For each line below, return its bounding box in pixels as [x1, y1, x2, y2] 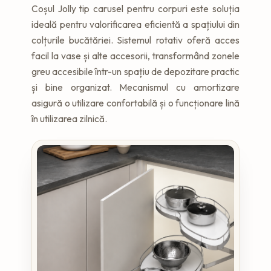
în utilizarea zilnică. [31, 112, 107, 125]
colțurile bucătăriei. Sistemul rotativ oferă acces [31, 33, 240, 46]
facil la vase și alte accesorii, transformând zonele [31, 49, 240, 62]
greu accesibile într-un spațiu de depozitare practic [31, 65, 240, 77]
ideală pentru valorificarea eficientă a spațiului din [31, 18, 240, 30]
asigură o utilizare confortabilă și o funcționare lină [31, 96, 240, 109]
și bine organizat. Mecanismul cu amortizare [31, 80, 240, 93]
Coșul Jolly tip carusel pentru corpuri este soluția [31, 2, 240, 15]
